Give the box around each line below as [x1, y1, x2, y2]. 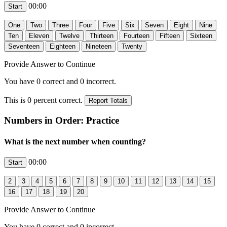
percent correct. [31, 95, 85, 104]
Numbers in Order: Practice [4, 115, 119, 126]
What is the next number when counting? [4, 137, 146, 146]
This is [4, 95, 27, 104]
